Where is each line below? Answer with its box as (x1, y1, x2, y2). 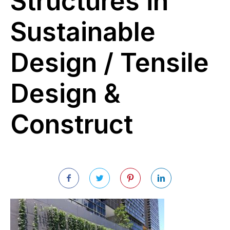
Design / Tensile (10, 47, 209, 78)
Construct (10, 109, 133, 140)
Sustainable (10, 16, 156, 47)
